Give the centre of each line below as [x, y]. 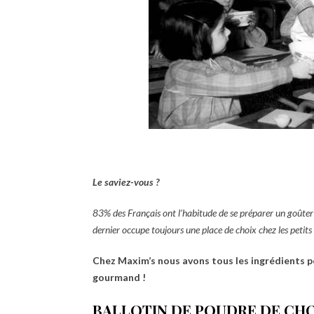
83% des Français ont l [136, 213]
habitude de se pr [215, 213]
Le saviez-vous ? [126, 182]
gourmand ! [119, 277]
